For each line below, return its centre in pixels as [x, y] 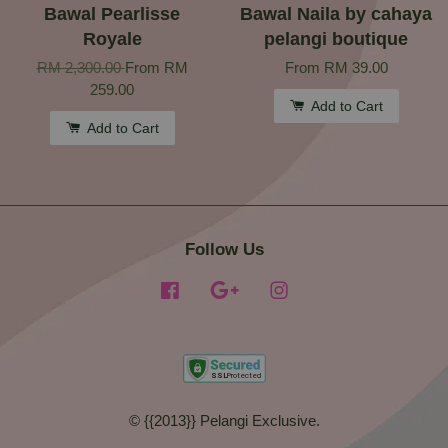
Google [266, 291]
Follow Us [224, 250]
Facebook [213, 291]
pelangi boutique [336, 39]
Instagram [322, 291]
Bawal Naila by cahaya [336, 14]
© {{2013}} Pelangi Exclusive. [224, 421]
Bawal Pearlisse [112, 14]
